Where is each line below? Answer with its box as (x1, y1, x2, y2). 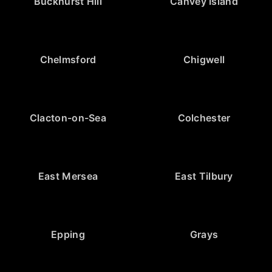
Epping (51, 228, 85, 240)
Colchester (177, 111, 231, 124)
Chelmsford (39, 53, 97, 66)
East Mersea (38, 169, 98, 182)
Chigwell (183, 53, 225, 66)
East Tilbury (175, 169, 233, 182)
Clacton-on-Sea (29, 111, 107, 124)
